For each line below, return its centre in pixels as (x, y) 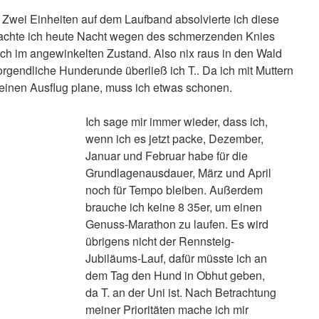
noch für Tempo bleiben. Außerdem (174, 190)
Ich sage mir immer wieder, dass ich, (176, 121)
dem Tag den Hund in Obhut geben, (175, 275)
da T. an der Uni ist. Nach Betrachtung (181, 292)
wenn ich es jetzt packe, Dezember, (174, 138)
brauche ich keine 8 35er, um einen (173, 207)
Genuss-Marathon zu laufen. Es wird (177, 224)
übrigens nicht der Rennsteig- (159, 241)
